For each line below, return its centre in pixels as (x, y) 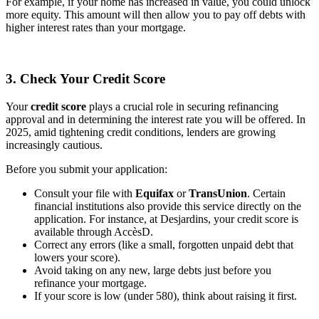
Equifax (155, 193)
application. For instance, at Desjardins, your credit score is (166, 219)
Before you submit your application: (87, 169)
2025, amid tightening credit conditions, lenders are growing (141, 132)
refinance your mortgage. (90, 283)
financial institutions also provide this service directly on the (168, 206)
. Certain (266, 193)
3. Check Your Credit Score (85, 79)
